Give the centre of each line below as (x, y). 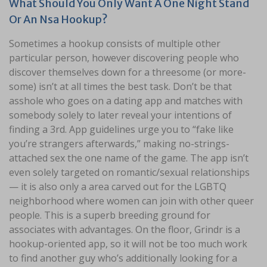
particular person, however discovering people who (124, 58)
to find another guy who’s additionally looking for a (123, 258)
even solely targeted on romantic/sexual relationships (129, 172)
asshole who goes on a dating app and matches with (126, 100)
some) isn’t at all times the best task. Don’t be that (120, 86)
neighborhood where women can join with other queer (131, 201)
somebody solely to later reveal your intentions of (120, 115)
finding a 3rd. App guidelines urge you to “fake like (121, 129)
